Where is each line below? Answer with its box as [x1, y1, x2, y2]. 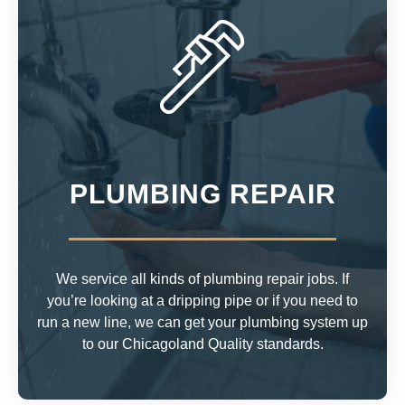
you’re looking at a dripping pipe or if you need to [47, 292, 358, 309]
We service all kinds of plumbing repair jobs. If [56, 270, 349, 287]
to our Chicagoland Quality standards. [81, 335, 324, 353]
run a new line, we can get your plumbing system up [37, 314, 368, 331]
